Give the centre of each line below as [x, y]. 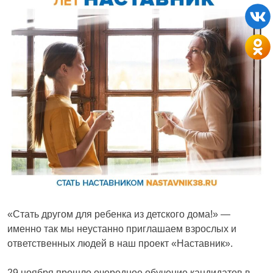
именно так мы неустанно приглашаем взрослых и [122, 229]
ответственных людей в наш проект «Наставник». [120, 243]
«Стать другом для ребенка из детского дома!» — [119, 214]
